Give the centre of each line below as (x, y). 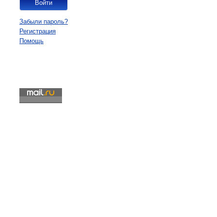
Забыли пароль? (44, 22)
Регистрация (38, 31)
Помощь (31, 41)
